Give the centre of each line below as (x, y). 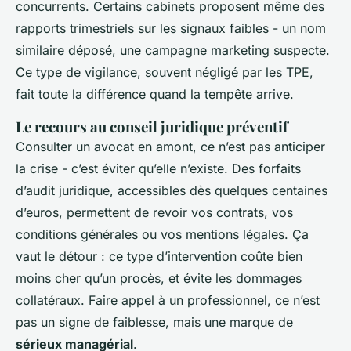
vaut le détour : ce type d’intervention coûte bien (159, 257)
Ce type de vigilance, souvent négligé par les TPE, (165, 72)
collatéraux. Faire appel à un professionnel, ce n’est (168, 300)
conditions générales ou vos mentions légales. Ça (162, 235)
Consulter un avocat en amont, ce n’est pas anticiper (170, 147)
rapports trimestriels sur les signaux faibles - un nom (171, 29)
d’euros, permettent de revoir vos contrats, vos (154, 213)
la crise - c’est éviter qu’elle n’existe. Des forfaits (158, 169)
